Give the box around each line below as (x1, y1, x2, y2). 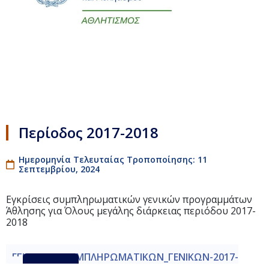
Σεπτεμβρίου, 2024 (19, 163, 100, 175)
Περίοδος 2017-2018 (19, 122, 159, 142)
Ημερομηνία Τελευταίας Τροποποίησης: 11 (19, 154, 207, 166)
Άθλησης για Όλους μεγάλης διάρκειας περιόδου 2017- (6, 204, 256, 218)
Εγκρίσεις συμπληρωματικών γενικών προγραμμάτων (6, 193, 252, 207)
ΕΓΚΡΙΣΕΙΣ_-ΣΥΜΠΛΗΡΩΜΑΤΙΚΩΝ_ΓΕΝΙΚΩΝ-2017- (12, 250, 238, 264)
